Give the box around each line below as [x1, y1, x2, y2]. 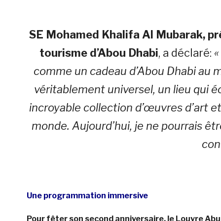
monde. [32, 119, 73, 133]
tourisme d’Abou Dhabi [39, 46, 158, 60]
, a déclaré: [158, 46, 214, 60]
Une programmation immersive [26, 191, 148, 201]
